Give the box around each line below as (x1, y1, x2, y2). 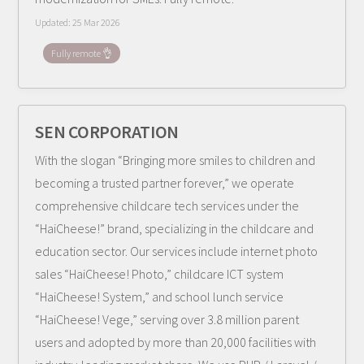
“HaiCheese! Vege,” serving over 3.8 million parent (35, 311, 300, 327)
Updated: (35, 16, 73, 28)
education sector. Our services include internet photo (35, 243, 318, 259)
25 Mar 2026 (72, 16, 121, 28)
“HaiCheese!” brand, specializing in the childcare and (35, 220, 314, 236)
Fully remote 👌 (51, 47, 113, 59)
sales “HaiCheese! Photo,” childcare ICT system (35, 266, 284, 282)
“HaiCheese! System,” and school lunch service (35, 288, 284, 305)
